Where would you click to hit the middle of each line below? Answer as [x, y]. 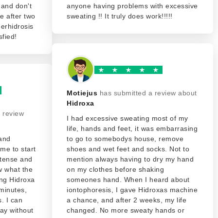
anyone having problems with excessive [132, 6]
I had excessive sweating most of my [127, 118]
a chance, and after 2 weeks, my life [127, 200]
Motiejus [82, 93]
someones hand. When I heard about [128, 180]
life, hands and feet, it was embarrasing [132, 128]
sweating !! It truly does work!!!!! [120, 16]
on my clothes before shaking [115, 169]
